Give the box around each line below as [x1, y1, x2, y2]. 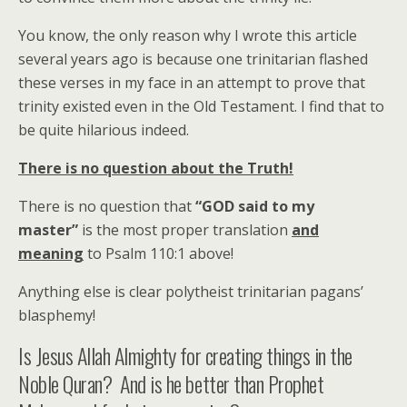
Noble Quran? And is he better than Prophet [18, 367, 324, 400]
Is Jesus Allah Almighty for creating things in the [18, 339, 352, 372]
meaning [18, 243, 84, 263]
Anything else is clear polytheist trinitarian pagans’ [18, 282, 363, 302]
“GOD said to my [195, 196, 314, 216]
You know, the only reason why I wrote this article [18, 25, 357, 45]
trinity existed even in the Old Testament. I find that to [18, 96, 384, 116]
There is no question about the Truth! [18, 158, 293, 178]
